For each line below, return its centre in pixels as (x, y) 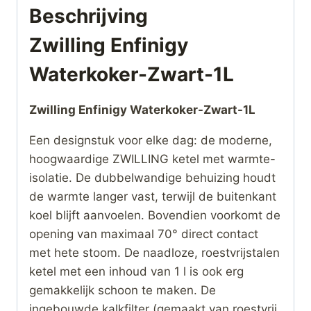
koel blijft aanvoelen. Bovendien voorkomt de (155, 215)
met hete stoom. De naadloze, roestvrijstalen (154, 252)
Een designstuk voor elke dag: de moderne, (151, 140)
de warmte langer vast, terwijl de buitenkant (153, 196)
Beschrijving (89, 16)
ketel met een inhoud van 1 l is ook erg (136, 271)
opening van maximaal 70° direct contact (144, 234)
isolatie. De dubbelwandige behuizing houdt (152, 177)
